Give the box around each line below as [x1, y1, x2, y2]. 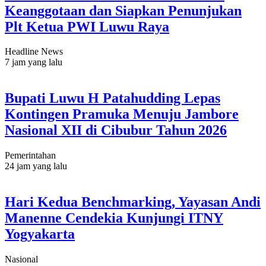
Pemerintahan [5, 150, 56, 161]
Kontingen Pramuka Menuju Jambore [5, 106, 239, 122]
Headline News [5, 46, 63, 57]
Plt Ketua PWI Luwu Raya [5, 18, 169, 34]
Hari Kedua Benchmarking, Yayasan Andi [5, 194, 261, 210]
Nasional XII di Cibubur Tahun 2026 [5, 122, 227, 138]
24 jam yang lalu [5, 161, 67, 172]
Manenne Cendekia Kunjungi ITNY [5, 210, 223, 226]
